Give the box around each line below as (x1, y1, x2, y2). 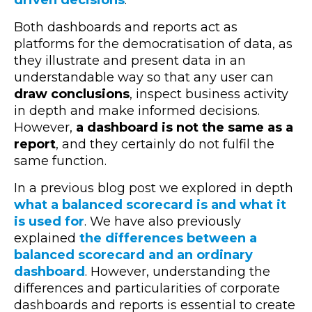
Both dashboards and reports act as (14, 19, 237, 36)
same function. (14, 153, 107, 169)
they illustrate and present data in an (14, 53, 246, 69)
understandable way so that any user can (14, 70, 274, 86)
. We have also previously (84, 214, 241, 230)
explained (14, 231, 79, 247)
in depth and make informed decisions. (14, 103, 260, 119)
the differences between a (79, 231, 257, 247)
